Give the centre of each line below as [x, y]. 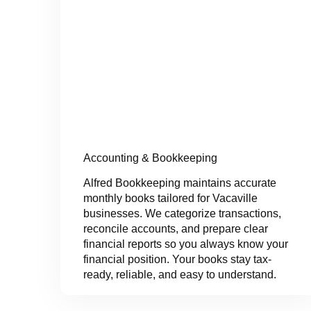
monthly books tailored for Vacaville [170, 199]
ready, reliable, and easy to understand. [180, 275]
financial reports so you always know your [186, 244]
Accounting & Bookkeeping [150, 158]
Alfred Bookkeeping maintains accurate [180, 183]
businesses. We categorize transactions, [182, 214]
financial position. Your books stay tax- [177, 260]
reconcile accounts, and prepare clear [176, 229]
